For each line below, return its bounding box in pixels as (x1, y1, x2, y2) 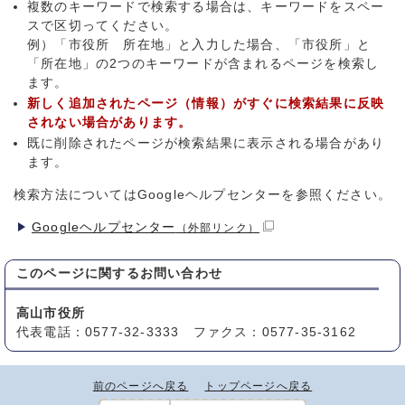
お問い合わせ (139, 267, 223, 281)
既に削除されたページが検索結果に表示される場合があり (27, 137, 385, 151)
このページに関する (16, 267, 140, 281)
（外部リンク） (175, 221, 260, 235)
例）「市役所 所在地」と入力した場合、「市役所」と (27, 38, 371, 52)
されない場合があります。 (27, 116, 193, 130)
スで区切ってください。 (27, 19, 179, 33)
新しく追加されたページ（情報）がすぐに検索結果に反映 (27, 97, 385, 111)
